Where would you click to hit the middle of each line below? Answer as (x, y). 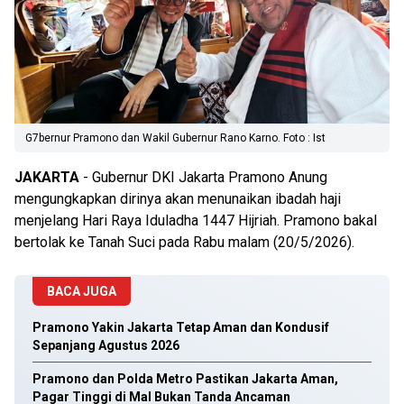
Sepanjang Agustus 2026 (106, 345)
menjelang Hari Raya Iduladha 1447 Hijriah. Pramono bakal (196, 220)
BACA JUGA (82, 291)
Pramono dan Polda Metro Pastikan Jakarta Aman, (185, 379)
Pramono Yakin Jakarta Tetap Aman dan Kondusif (181, 327)
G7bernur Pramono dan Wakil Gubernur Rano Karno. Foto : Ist (175, 138)
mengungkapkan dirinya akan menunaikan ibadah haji (178, 199)
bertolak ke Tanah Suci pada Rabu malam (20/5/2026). (184, 242)
